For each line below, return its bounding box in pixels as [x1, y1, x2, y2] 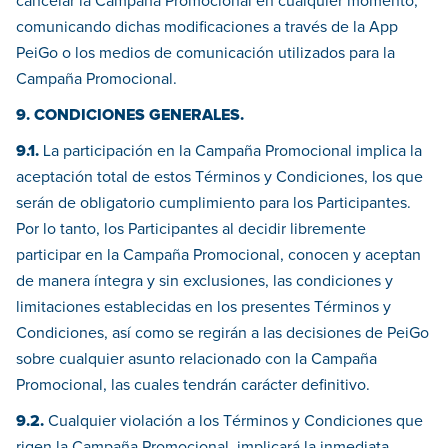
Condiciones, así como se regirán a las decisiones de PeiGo [16, 325, 429, 342]
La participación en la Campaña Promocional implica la [39, 143, 422, 160]
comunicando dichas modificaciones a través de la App [16, 19, 398, 36]
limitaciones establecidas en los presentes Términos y [16, 299, 391, 316]
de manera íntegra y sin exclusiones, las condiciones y [16, 273, 393, 290]
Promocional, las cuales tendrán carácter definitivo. [16, 377, 370, 394]
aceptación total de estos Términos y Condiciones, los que [16, 169, 423, 186]
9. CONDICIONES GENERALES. [16, 107, 244, 124]
